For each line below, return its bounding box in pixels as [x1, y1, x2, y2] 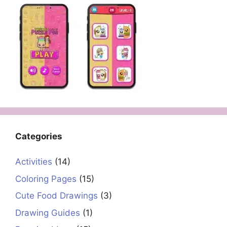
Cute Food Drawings [15, 191, 98, 201]
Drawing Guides [15, 207, 80, 218]
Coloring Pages [15, 173, 77, 184]
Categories [15, 131, 62, 141]
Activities [15, 157, 52, 167]
